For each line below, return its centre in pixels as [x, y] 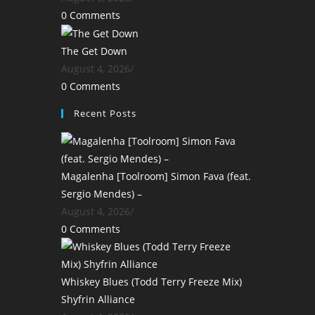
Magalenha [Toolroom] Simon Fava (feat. [156, 176]
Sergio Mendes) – [102, 194]
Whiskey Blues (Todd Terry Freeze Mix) [152, 282]
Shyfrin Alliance [98, 300]
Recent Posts [105, 114]
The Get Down [94, 51]
